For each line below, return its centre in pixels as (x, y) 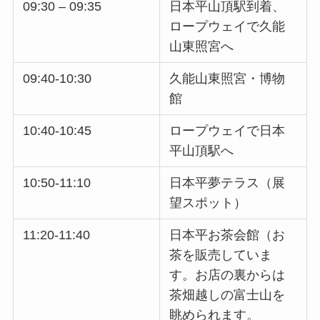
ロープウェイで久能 (227, 26)
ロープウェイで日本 (227, 130)
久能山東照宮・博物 (227, 78)
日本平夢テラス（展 (227, 182)
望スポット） (208, 202)
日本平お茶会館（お (227, 235)
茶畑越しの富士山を (227, 295)
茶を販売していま (221, 255)
